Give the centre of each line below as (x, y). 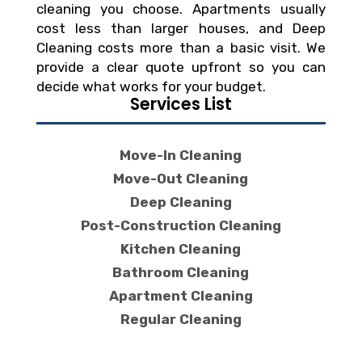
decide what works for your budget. (151, 86)
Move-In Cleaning (181, 155)
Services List (181, 104)
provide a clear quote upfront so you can (181, 67)
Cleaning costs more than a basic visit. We (181, 47)
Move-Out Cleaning (181, 178)
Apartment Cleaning (181, 296)
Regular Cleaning (181, 320)
